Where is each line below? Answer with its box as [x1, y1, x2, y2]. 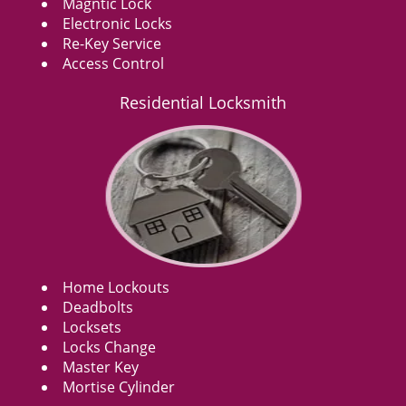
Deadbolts [63, 297, 133, 317]
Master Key [63, 357, 139, 377]
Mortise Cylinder [63, 377, 175, 397]
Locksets [63, 317, 121, 337]
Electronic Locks [63, 14, 172, 34]
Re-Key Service [63, 34, 161, 53]
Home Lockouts [63, 277, 169, 297]
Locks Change [63, 337, 156, 357]
